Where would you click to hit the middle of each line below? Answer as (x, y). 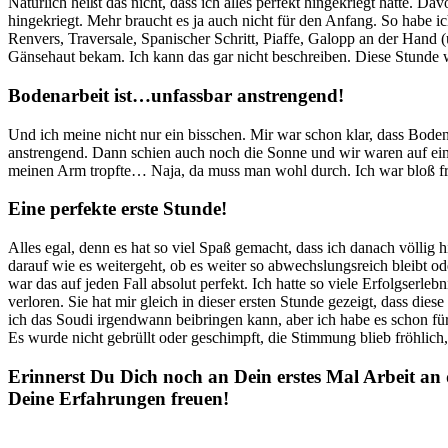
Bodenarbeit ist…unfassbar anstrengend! (176, 95)
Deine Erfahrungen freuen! (118, 398)
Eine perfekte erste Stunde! (117, 209)
